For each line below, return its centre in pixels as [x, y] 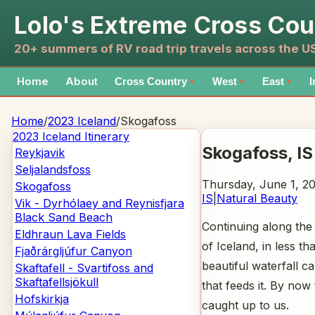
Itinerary [105, 136]
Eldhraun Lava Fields [70, 234]
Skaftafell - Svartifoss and [84, 268]
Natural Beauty [257, 198]
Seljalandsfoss [53, 169]
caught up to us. [245, 305]
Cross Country [151, 82]
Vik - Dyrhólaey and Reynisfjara [99, 203]
